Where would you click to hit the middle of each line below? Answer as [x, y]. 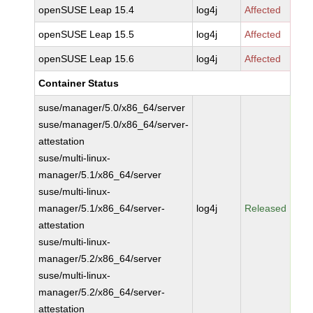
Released [266, 208]
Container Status [79, 83]
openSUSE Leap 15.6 [87, 59]
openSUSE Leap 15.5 [87, 34]
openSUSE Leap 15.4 [87, 10]
